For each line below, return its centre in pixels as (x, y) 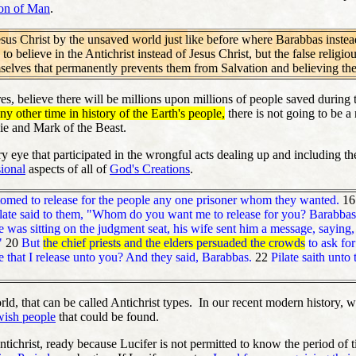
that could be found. (107, 316)
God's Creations (150, 168)
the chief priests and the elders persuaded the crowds (174, 242)
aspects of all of (68, 168)
